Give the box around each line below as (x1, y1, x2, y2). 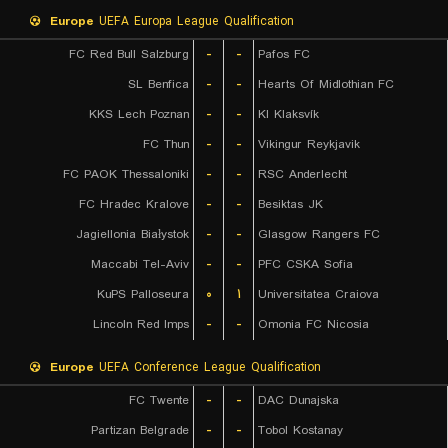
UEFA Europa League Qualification (94, 12, 294, 31)
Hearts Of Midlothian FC (258, 75, 394, 94)
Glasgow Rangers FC (258, 225, 380, 244)
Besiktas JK (258, 195, 323, 214)
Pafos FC (258, 45, 310, 64)
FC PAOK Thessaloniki (63, 165, 189, 184)
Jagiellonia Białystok (76, 225, 189, 244)
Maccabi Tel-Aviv (91, 255, 189, 274)
